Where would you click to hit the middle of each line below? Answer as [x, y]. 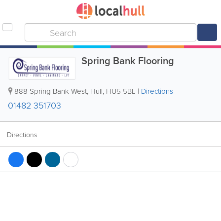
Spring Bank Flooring [128, 60]
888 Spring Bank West [51, 91]
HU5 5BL [121, 91]
